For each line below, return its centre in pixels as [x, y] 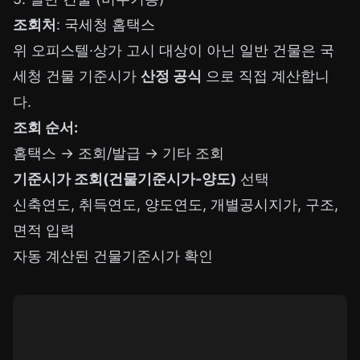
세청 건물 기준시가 [77, 76]
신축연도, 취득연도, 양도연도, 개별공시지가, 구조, [176, 205]
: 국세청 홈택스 [106, 25]
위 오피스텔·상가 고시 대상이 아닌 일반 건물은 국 [174, 51]
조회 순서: [45, 128]
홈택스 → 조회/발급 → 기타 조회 [119, 153]
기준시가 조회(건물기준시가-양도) [125, 179]
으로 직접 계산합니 [266, 76]
